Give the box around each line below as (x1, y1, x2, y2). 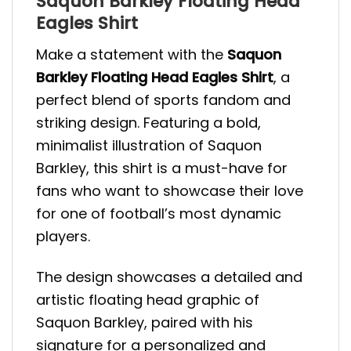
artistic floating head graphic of (36, 290, 259, 310)
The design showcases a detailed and (36, 267, 302, 288)
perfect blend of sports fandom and (36, 89, 291, 110)
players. (36, 226, 90, 246)
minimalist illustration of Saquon (36, 135, 262, 155)
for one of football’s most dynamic (36, 203, 281, 223)
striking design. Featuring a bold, (36, 112, 261, 132)
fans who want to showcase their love (36, 180, 303, 201)
